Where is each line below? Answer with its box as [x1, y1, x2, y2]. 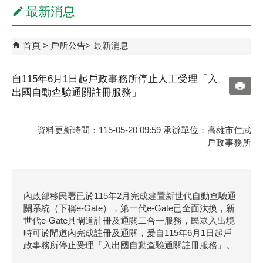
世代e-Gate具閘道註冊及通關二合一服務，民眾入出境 [23, 215, 235, 225]
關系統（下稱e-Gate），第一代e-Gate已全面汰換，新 [23, 203, 235, 213]
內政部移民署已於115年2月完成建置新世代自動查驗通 [23, 190, 236, 201]
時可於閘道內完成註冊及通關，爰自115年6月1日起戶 [23, 227, 232, 238]
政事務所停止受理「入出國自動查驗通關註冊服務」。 [23, 240, 235, 250]
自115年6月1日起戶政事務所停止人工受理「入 [12, 73, 218, 85]
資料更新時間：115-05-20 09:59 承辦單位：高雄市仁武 [37, 125, 251, 136]
